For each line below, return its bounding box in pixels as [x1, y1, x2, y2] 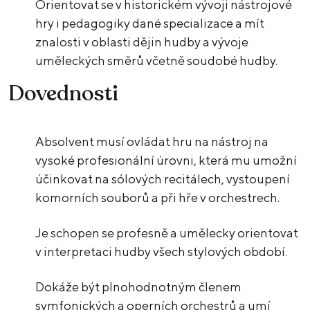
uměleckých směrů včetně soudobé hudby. [35, 53, 278, 69]
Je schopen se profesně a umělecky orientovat [35, 226, 299, 241]
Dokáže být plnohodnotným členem [35, 280, 242, 295]
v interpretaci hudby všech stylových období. [35, 244, 288, 259]
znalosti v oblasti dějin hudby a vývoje [35, 35, 249, 50]
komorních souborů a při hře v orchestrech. [35, 190, 280, 206]
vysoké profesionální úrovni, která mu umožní [35, 153, 298, 168]
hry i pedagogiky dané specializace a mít [35, 16, 265, 31]
